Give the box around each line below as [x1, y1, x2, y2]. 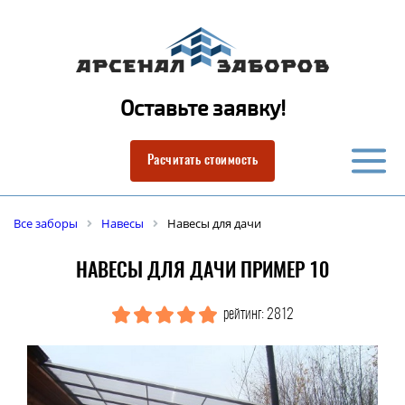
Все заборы [14, 215, 78, 231]
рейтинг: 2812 [220, 307, 294, 322]
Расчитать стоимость [146, 155, 259, 167]
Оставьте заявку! [119, 94, 286, 122]
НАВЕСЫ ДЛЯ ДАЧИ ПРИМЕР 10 [76, 261, 329, 281]
